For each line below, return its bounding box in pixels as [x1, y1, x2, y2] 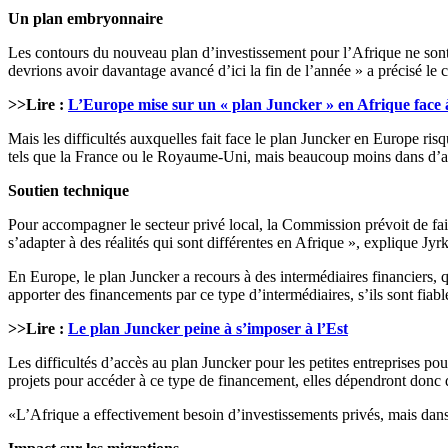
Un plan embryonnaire [8, 10, 163, 28]
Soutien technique [8, 182, 129, 200]
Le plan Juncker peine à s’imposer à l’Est [68, 320, 348, 338]
